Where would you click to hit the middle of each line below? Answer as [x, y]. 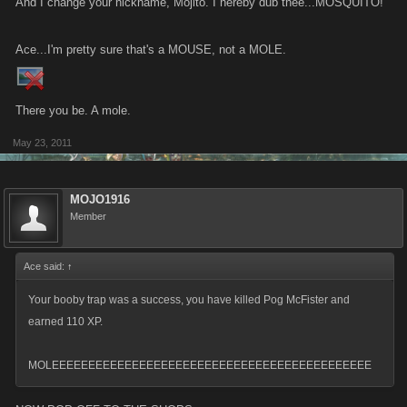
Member [88, 216]
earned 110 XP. [65, 322]
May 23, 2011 [42, 143]
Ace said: [45, 266]
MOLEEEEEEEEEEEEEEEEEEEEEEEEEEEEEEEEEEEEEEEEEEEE [200, 365]
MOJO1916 [100, 199]
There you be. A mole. [73, 110]
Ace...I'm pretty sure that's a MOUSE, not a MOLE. [151, 50]
